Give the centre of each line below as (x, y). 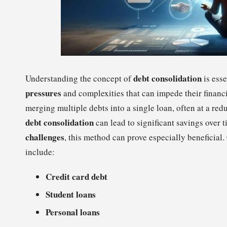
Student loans (71, 194)
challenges (45, 137)
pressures (43, 93)
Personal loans (73, 212)
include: (40, 152)
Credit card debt (77, 176)
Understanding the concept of (79, 78)
